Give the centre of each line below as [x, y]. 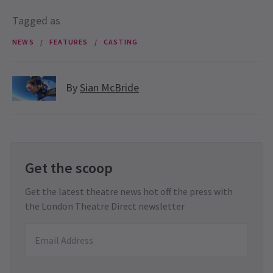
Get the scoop [69, 168]
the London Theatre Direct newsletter [105, 206]
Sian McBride [109, 88]
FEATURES [69, 41]
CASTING [121, 41]
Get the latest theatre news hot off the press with [129, 191]
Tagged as [36, 21]
